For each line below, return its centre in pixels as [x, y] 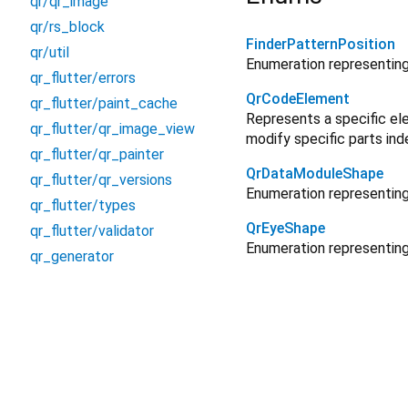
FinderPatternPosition [321, 45]
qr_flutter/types [83, 205]
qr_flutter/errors [83, 78]
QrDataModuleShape [315, 174]
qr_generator [72, 256]
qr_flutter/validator [92, 231]
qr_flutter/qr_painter [97, 154]
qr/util [50, 52]
